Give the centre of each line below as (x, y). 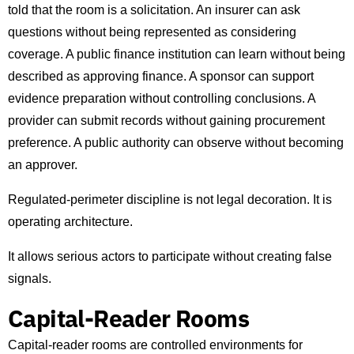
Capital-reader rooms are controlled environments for (155, 345)
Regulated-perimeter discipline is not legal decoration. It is (170, 200)
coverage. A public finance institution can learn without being (177, 55)
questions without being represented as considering (152, 32)
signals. (30, 279)
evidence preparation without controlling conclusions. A (162, 99)
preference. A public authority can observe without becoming (176, 143)
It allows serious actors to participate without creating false (170, 257)
